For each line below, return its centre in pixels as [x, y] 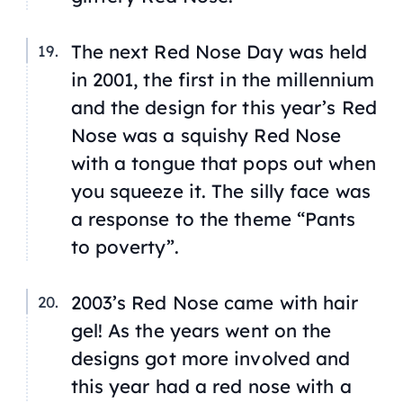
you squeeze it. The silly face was [220, 191]
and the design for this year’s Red [224, 107]
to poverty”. [125, 247]
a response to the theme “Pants [213, 219]
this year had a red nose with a [211, 386]
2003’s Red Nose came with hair [215, 303]
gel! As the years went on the [201, 331]
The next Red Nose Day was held [219, 52]
